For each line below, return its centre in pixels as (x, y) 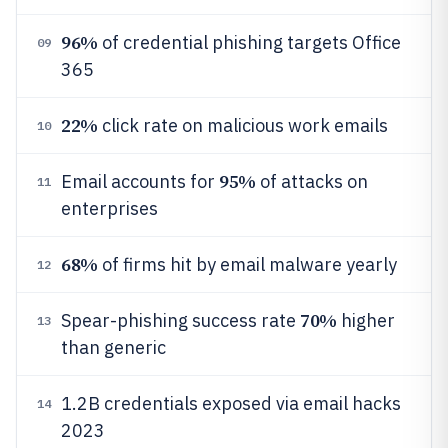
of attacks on (311, 181)
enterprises (109, 208)
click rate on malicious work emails (242, 125)
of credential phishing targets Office (249, 42)
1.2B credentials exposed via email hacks (231, 403)
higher (365, 320)
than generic (113, 347)
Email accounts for (140, 181)
